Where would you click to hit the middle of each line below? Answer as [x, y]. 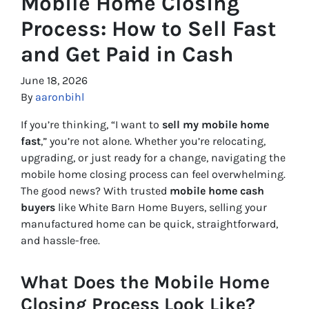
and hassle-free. [60, 240]
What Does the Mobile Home [145, 282]
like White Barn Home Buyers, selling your [161, 207]
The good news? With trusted [95, 190]
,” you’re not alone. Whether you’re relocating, [153, 141]
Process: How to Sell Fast [148, 28]
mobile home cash [217, 190]
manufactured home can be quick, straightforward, [149, 223]
